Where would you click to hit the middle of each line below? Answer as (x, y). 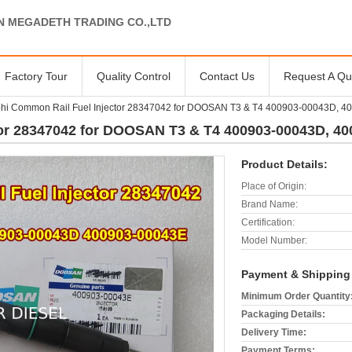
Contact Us (227, 76)
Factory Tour (36, 76)
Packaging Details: (283, 314)
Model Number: (274, 240)
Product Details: (284, 164)
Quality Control (134, 76)
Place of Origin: (274, 186)
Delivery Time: (274, 332)
